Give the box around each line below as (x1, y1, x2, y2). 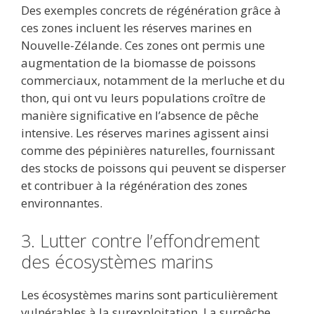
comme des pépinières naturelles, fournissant (21, 142, 275, 159)
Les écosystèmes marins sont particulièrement (21, 286, 278, 303)
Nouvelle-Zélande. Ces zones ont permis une (21, 37, 265, 54)
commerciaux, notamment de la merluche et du (21, 72, 285, 89)
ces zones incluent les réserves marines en (21, 20, 252, 36)
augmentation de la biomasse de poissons (21, 55, 256, 71)
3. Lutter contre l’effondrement (21, 228, 260, 252)
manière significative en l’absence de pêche (21, 107, 259, 124)
